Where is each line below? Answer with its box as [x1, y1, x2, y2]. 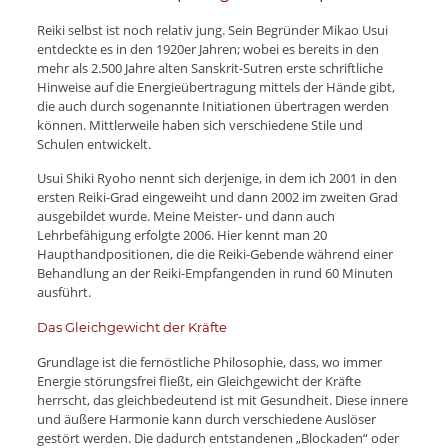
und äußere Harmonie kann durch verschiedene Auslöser [36, 409, 376, 428]
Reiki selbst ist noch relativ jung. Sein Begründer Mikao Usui [36, 20, 388, 39]
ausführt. [36, 282, 94, 301]
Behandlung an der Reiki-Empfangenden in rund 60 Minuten [36, 263, 393, 282]
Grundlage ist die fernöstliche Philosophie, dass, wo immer [36, 352, 382, 371]
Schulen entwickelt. [36, 134, 151, 153]
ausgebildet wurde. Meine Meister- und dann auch [36, 206, 335, 225]
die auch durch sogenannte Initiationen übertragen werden [36, 96, 389, 115]
